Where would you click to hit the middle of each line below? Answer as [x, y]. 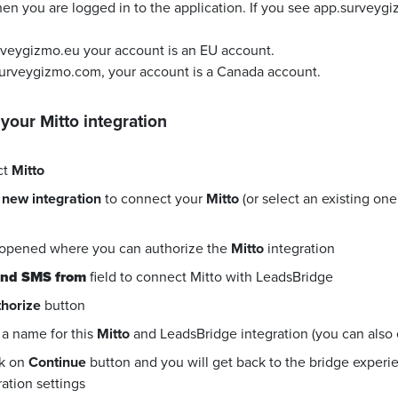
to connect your [154, 199]
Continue [57, 362]
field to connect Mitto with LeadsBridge [210, 277]
